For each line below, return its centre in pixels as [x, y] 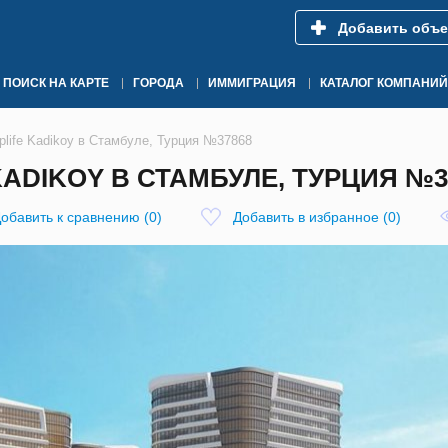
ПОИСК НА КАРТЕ [56, 83]
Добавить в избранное [306, 217]
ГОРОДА [158, 83]
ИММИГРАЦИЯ [252, 83]
